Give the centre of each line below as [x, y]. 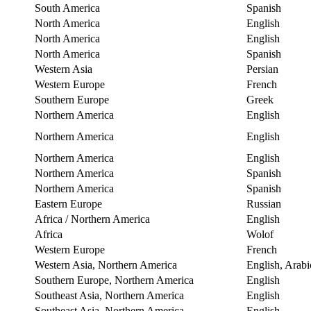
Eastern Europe [68, 203]
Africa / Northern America [92, 219]
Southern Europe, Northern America [114, 280]
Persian [262, 69]
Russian [264, 203]
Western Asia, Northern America [106, 264]
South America [67, 8]
